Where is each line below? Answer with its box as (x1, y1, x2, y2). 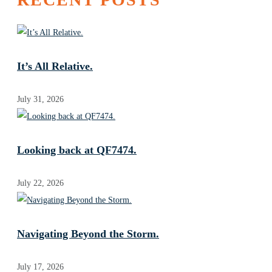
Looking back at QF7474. (17, 144, 137, 157)
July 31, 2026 (17, 95, 64, 104)
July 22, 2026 (17, 178, 64, 188)
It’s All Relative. (17, 60, 93, 73)
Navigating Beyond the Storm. (17, 228, 159, 240)
